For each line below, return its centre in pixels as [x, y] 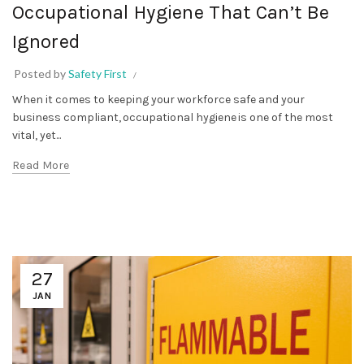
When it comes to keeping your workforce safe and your [158, 99]
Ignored [46, 41]
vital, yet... [37, 135]
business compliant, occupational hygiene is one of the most [173, 117]
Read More [41, 165]
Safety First [97, 73]
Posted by [41, 73]
